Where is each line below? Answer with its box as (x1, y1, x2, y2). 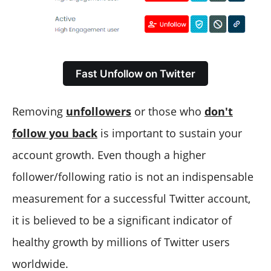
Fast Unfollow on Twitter (76, 67, 195, 80)
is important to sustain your (97, 126, 242, 141)
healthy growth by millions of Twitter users (12, 235, 230, 250)
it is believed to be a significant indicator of (12, 213, 232, 228)
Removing (12, 104, 66, 119)
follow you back (12, 126, 97, 141)
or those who (131, 104, 204, 119)
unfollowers (66, 104, 131, 119)
